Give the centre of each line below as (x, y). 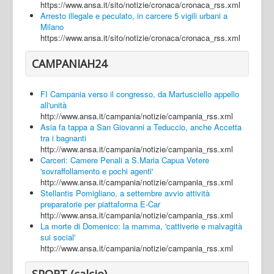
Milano (52, 26)
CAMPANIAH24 (69, 63)
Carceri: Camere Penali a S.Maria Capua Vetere (125, 160)
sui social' (58, 237)
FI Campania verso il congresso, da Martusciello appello (140, 94)
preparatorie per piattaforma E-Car (100, 204)
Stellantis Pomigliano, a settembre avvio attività (125, 193)
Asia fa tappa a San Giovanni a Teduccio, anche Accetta (141, 127)
